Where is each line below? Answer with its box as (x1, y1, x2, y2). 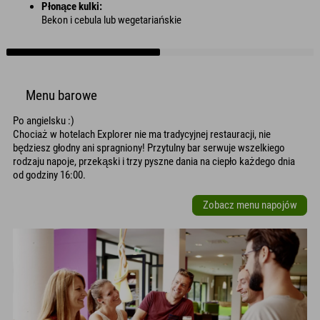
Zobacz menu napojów (202, 199, 297, 212)
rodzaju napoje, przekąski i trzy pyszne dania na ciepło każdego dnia (13, 154, 295, 168)
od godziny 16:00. (13, 168, 86, 181)
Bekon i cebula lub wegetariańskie (41, 13, 181, 26)
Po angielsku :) (13, 114, 74, 127)
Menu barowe (26, 87, 97, 104)
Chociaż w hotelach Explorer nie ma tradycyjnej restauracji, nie (13, 127, 271, 141)
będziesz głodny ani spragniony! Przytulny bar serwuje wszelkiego (13, 141, 285, 154)
